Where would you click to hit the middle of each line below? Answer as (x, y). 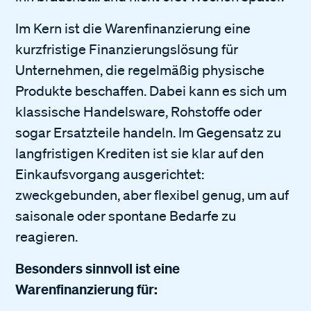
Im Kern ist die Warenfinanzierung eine (133, 28)
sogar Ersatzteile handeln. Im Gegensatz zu (149, 132)
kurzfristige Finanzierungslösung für (127, 49)
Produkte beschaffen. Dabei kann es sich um (151, 91)
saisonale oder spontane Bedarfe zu (126, 216)
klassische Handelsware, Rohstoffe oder (139, 111)
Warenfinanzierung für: (88, 289)
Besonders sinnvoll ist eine (98, 268)
